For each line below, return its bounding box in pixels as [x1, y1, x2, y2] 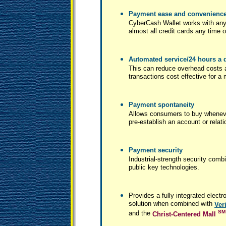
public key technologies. [129, 163, 199, 172]
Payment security [129, 146, 183, 154]
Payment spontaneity [129, 101, 194, 108]
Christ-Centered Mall [152, 210, 216, 218]
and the [129, 209, 152, 218]
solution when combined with [129, 200, 214, 208]
